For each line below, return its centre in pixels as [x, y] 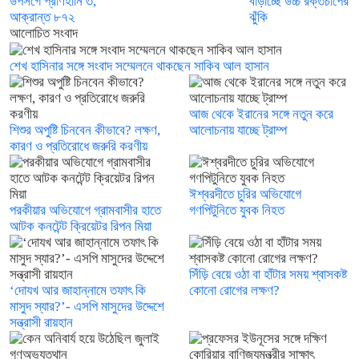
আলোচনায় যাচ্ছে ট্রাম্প [238, 131]
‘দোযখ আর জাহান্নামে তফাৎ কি [78, 291]
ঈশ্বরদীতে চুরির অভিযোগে [245, 195]
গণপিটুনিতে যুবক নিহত [237, 211]
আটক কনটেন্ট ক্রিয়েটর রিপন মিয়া [81, 227]
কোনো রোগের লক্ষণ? [234, 291]
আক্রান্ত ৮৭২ [42, 18]
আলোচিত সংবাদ [44, 34]
